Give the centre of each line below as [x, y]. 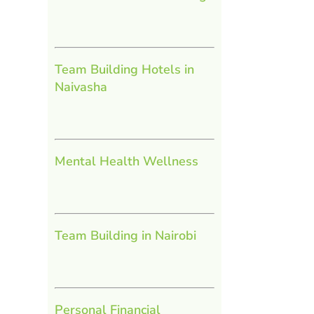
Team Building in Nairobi [125, 235]
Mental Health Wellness [126, 161]
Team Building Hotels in [124, 69]
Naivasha [81, 87]
